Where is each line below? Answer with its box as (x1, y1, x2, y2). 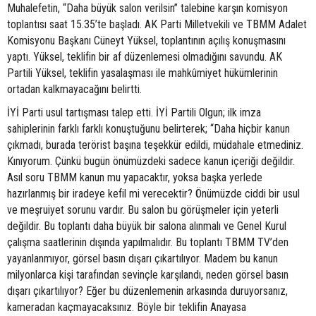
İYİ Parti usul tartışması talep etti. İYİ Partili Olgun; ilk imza (7, 106, 261, 120)
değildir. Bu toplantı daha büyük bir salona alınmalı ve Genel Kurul (7, 219, 286, 233)
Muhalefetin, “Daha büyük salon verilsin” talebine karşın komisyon (7, 1, 288, 16)
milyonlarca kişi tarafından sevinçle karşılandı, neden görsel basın (7, 268, 288, 282)
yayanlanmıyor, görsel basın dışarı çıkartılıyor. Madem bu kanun (7, 252, 278, 266)
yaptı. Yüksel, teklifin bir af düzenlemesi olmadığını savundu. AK (7, 50, 282, 64)
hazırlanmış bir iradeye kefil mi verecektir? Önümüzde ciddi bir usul (7, 187, 300, 201)
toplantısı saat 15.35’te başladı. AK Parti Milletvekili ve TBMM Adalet (7, 18, 307, 32)
